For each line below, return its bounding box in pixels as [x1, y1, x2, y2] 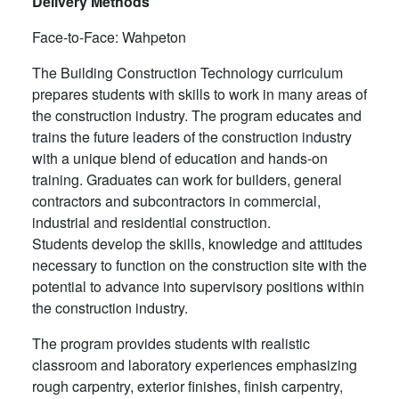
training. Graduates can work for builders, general [32, 168, 342, 190]
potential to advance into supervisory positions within [32, 275, 364, 297]
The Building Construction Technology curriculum [32, 61, 343, 83]
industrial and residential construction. [32, 211, 271, 232]
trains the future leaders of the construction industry [32, 126, 352, 147]
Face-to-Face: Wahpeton [32, 26, 186, 47]
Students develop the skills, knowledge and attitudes [32, 232, 362, 254]
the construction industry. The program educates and [32, 104, 362, 126]
